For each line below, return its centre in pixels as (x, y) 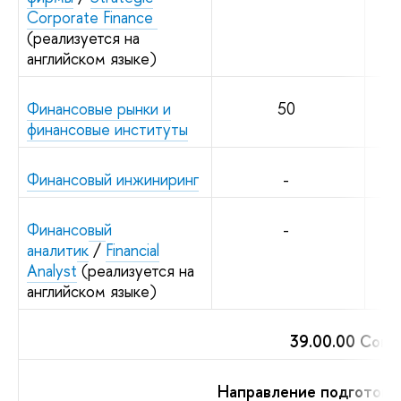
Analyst (52, 270)
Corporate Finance (92, 17)
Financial (132, 250)
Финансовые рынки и (99, 108)
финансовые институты (107, 129)
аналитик (58, 250)
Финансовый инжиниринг (113, 179)
